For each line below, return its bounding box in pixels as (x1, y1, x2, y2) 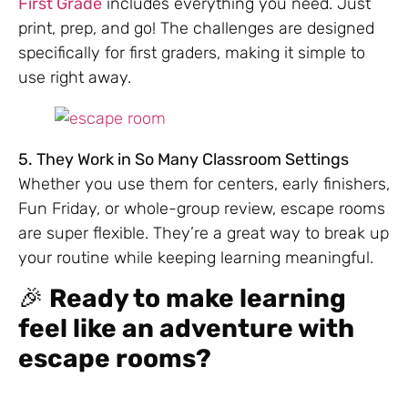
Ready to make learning (49, 283, 346, 314)
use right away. (18, 67, 131, 88)
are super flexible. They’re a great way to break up (18, 223, 389, 244)
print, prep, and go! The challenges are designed (18, 18, 374, 39)
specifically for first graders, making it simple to (18, 43, 365, 64)
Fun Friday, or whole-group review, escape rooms (18, 199, 385, 219)
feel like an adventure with (18, 313, 354, 344)
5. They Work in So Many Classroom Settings (18, 149, 349, 170)
